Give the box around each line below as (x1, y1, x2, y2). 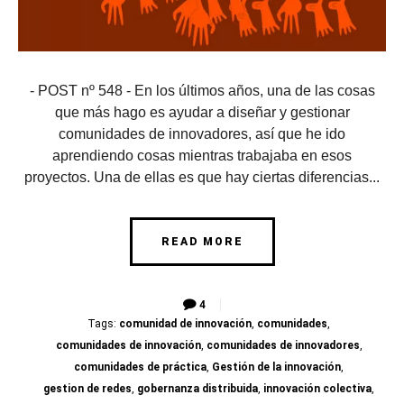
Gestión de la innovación (212, 361, 341, 374)
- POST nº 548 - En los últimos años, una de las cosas (29, 83, 375, 99)
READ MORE (161, 235, 243, 249)
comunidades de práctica (74, 361, 207, 374)
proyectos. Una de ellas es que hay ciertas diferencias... (24, 170, 380, 186)
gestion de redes (43, 382, 132, 396)
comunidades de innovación (55, 339, 201, 353)
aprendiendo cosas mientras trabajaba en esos (52, 148, 352, 164)
